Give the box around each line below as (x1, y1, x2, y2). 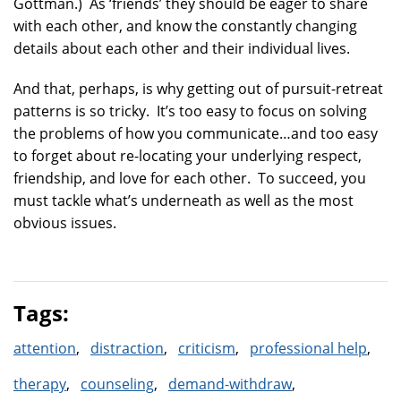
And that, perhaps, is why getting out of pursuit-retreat (13, 79, 383, 98)
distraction (90, 338, 164, 358)
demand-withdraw (168, 374, 292, 394)
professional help (250, 338, 367, 358)
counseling (81, 374, 154, 394)
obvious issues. (13, 213, 116, 233)
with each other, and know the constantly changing (13, 16, 357, 36)
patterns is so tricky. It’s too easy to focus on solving (13, 101, 367, 121)
